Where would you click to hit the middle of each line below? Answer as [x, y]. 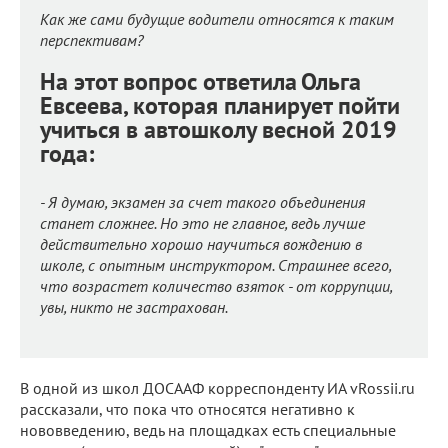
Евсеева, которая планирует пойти [220, 105]
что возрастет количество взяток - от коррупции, [216, 285]
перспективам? [92, 39]
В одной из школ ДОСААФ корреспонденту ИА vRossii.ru [217, 387]
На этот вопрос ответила [168, 81]
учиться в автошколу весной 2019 [218, 129]
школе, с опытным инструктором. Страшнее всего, [215, 264]
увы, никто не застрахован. [134, 306]
